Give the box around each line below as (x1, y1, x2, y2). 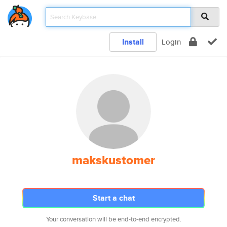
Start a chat (92, 192, 135, 204)
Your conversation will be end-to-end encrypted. (46, 214, 181, 224)
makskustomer (72, 151, 155, 169)
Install (122, 36, 144, 48)
